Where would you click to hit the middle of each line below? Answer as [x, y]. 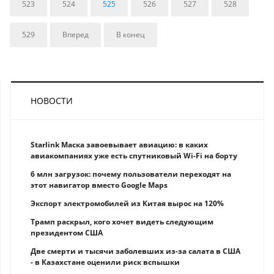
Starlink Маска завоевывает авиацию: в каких [119, 144]
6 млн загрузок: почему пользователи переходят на [131, 174]
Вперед [76, 34]
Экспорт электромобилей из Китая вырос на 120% [127, 203]
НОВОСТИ [52, 100]
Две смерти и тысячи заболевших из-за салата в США [135, 251]
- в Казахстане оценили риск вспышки [105, 262]
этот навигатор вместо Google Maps [99, 185]
